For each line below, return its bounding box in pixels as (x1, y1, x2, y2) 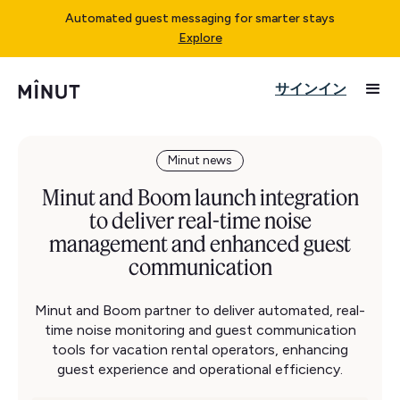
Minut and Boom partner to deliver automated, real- (35, 302, 365, 319)
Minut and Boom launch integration (41, 184, 359, 211)
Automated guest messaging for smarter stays (65, 11, 335, 26)
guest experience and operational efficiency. (57, 361, 343, 378)
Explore (178, 30, 222, 46)
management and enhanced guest (49, 230, 351, 257)
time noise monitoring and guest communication (44, 321, 356, 338)
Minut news (168, 153, 232, 168)
